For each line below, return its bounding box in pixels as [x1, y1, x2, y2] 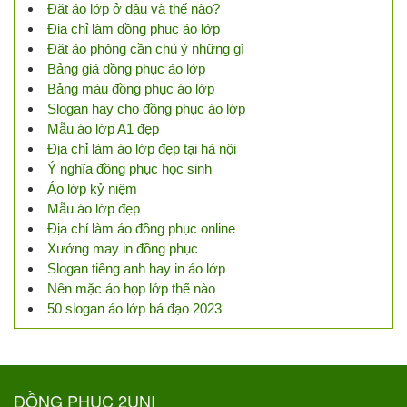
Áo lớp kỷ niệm [47, 180, 137, 196]
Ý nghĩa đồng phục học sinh [47, 160, 212, 176]
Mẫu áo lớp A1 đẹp [47, 120, 159, 136]
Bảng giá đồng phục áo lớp [47, 60, 205, 76]
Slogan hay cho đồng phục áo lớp [47, 100, 245, 116]
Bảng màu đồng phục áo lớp [47, 80, 214, 96]
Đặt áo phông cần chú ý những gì [47, 40, 244, 56]
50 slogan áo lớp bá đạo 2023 [47, 300, 222, 316]
